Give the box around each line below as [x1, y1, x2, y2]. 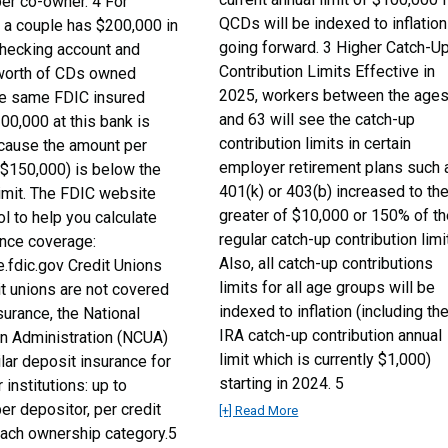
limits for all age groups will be [219, 278, 436, 297]
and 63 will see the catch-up [219, 110, 416, 129]
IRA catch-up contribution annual [219, 326, 443, 345]
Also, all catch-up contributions [219, 254, 434, 273]
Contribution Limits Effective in [219, 62, 436, 81]
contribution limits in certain [219, 134, 412, 153]
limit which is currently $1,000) [219, 350, 432, 369]
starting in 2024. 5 [219, 374, 345, 393]
